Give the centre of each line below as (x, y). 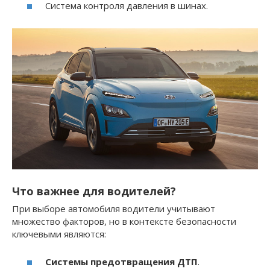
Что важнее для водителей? (94, 191)
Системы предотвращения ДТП (121, 262)
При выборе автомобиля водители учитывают (114, 208)
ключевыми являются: (59, 234)
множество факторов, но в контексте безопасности (124, 221)
